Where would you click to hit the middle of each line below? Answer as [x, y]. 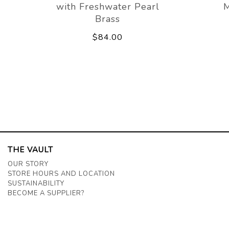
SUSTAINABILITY [36, 184]
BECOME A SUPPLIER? [46, 193]
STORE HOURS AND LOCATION [61, 174]
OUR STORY [28, 164]
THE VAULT [30, 150]
